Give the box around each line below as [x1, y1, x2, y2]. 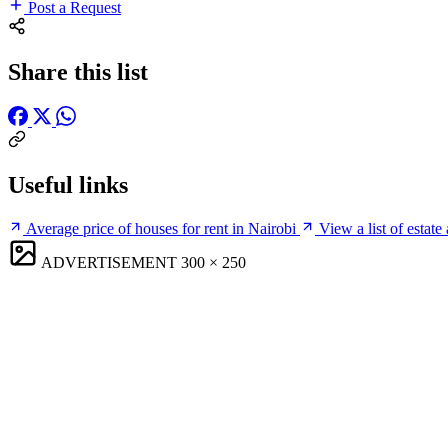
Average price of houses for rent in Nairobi [26, 219, 296, 237]
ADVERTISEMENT [41, 253, 177, 271]
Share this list [8, 58, 148, 85]
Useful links [8, 171, 128, 198]
